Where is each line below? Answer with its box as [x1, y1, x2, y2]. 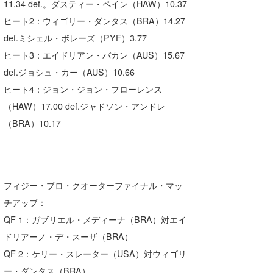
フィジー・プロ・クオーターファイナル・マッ [4, 179, 183, 191]
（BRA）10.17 [4, 117, 62, 130]
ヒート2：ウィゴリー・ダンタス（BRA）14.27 [4, 15, 186, 27]
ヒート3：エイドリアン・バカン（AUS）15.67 [4, 49, 185, 62]
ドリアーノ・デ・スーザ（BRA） [4, 230, 133, 243]
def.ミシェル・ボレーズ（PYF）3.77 [4, 32, 147, 44]
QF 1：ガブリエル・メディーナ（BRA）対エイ [4, 213, 187, 225]
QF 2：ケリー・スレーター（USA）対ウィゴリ [4, 247, 187, 260]
